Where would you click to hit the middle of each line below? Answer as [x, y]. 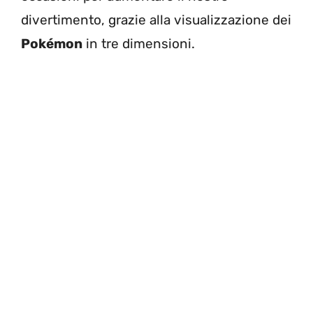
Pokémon [52, 43]
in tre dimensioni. [139, 43]
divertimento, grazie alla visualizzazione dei [156, 20]
